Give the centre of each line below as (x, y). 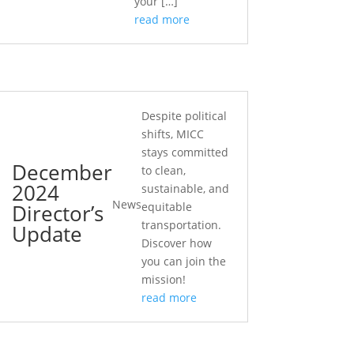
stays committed (185, 152)
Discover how (176, 243)
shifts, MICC (172, 134)
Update (47, 233)
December (62, 172)
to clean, (163, 170)
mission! (163, 279)
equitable (166, 207)
